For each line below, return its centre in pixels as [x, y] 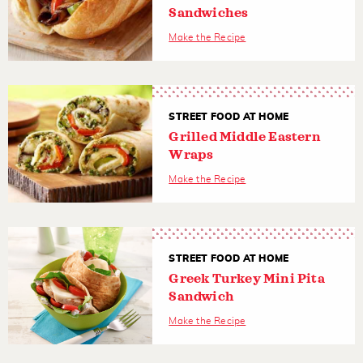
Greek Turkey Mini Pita [247, 278]
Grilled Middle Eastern [245, 137]
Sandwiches [209, 13]
